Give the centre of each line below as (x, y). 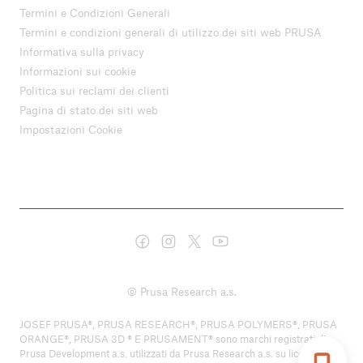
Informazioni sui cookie (78, 70)
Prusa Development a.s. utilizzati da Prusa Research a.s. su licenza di (175, 354)
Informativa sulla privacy (82, 51)
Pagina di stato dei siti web (89, 109)
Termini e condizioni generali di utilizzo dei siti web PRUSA (171, 32)
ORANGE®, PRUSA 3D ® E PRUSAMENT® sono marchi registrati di (173, 339)
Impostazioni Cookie (71, 129)
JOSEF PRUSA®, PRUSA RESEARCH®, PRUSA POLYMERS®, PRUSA (178, 325)
